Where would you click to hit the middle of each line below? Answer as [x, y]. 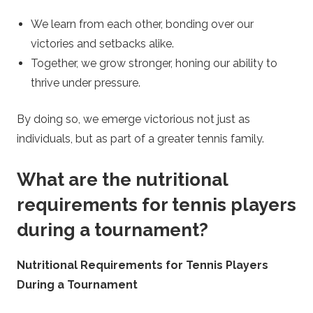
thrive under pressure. [86, 82]
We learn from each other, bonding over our [142, 24]
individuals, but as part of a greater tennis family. [140, 138]
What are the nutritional [122, 179]
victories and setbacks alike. [102, 43]
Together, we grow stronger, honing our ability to [154, 63]
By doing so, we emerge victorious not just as [133, 119]
